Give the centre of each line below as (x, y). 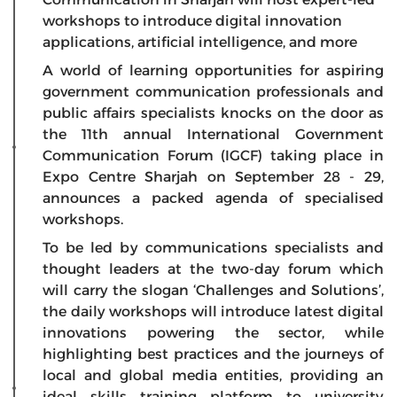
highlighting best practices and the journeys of (213, 354)
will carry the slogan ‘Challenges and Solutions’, (213, 290)
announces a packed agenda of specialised (213, 198)
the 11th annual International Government (213, 134)
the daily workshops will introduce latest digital (213, 311)
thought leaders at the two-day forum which (213, 269)
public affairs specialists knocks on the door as (213, 113)
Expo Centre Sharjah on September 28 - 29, (213, 176)
